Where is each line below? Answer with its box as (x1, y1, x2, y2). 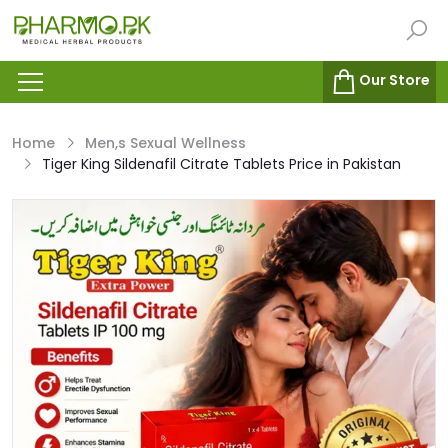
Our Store (359, 70, 430, 91)
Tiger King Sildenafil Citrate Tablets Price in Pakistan (42, 154, 401, 175)
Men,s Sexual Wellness (85, 133, 246, 154)
